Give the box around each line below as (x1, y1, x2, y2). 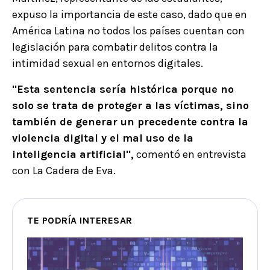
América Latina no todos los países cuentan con (12, 24, 245, 37)
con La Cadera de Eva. (12, 163, 116, 177)
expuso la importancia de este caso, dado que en (12, 7, 247, 21)
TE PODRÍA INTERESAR (27, 214, 133, 226)
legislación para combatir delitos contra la (12, 40, 218, 54)
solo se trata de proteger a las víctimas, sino (12, 98, 249, 112)
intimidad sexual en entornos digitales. (12, 56, 203, 70)
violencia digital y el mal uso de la (12, 131, 193, 145)
